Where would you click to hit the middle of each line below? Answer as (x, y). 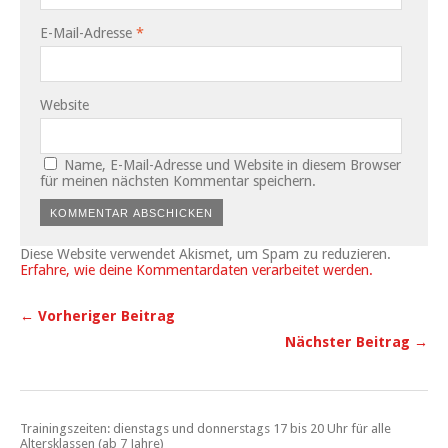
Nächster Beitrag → (356, 342)
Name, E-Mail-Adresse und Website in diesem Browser (232, 165)
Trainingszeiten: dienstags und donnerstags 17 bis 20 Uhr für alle (205, 429)
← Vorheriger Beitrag (97, 316)
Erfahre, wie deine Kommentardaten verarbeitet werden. (196, 270)
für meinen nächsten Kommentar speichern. (178, 181)
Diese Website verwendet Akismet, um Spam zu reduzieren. (205, 254)
